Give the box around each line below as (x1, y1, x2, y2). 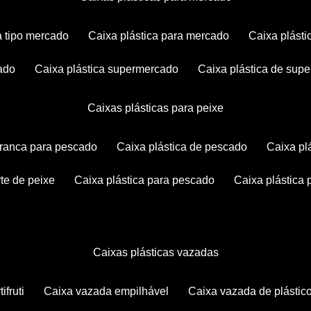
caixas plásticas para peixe (96, 102, 224, 114)
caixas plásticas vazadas (101, 246, 219, 258)
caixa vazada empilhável (52, 285, 169, 297)
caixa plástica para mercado (96, 30, 229, 42)
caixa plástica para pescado (83, 174, 215, 186)
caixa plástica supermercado (43, 63, 178, 75)
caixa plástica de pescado (125, 141, 247, 153)
